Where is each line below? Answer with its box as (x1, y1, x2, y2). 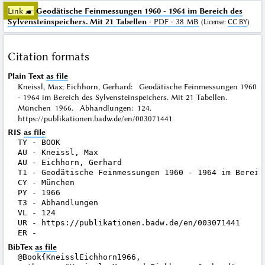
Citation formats (7, 49, 89, 63)
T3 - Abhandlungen (17, 198, 98, 208)
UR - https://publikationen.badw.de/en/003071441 (17, 218, 240, 228)
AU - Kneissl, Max (17, 148, 98, 157)
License (203, 18, 224, 27)
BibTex (7, 241, 35, 251)
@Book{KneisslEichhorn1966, (17, 252, 141, 261)
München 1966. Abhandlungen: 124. (17, 102, 158, 112)
